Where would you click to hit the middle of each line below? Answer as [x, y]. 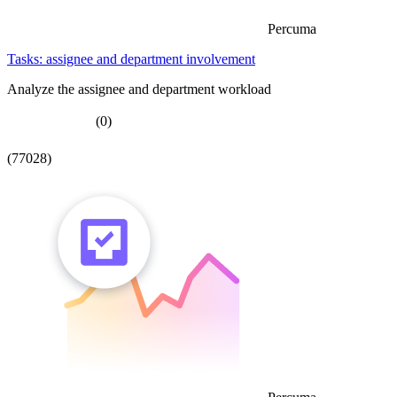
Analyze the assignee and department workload [139, 89]
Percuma [292, 28]
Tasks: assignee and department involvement [131, 58]
